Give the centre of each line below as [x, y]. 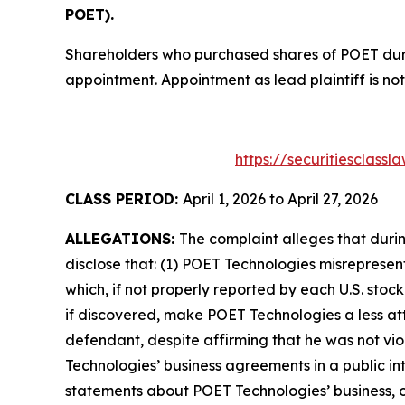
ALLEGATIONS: [122, 239]
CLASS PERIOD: [124, 199]
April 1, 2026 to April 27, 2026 [280, 199]
